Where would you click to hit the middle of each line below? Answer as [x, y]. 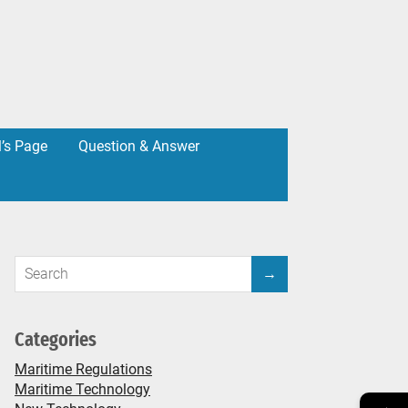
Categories [56, 339]
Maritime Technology [82, 389]
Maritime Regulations [83, 369]
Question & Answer [139, 146]
